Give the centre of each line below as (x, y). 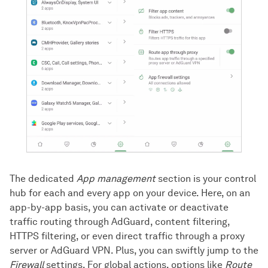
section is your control (206, 178)
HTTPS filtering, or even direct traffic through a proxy (127, 236)
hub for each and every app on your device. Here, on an (130, 193)
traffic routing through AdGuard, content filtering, (120, 221)
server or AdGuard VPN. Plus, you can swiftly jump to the (134, 250)
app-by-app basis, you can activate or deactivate (119, 207)
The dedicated (43, 178)
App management (116, 178)
